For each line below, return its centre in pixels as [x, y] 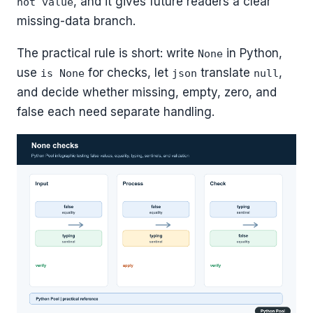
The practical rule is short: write [107, 53]
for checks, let [128, 72]
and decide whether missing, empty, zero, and [147, 92]
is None [63, 73]
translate [225, 72]
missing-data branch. [76, 21]
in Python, [253, 53]
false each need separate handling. [116, 111]
